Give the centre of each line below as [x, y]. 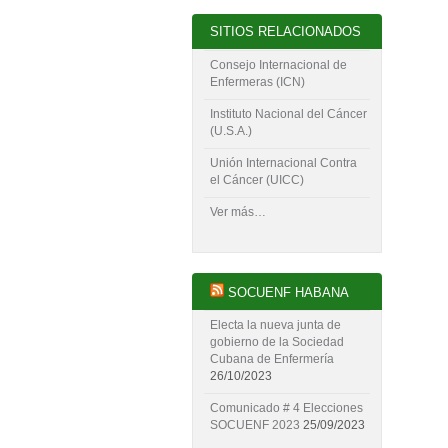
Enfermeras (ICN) [257, 81]
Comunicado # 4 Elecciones [286, 408]
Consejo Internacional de [278, 64]
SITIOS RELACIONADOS [285, 32]
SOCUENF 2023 [255, 425]
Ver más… [238, 211]
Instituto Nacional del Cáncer [288, 113]
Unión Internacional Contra [283, 162]
